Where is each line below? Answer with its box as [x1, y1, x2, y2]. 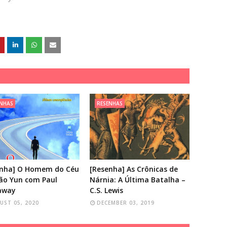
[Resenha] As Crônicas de [90, 164, 178, 174]
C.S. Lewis [90, 185, 124, 195]
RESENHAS [97, 99, 123, 107]
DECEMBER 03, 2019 [97, 199, 155, 206]
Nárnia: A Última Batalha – [90, 174, 186, 184]
